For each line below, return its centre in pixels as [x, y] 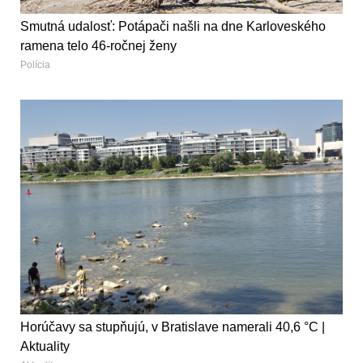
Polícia [35, 65]
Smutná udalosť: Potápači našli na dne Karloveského [173, 27]
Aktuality [45, 347]
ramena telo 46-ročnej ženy [98, 46]
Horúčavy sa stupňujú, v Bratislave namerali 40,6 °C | [173, 327]
